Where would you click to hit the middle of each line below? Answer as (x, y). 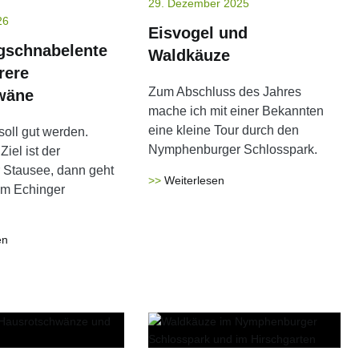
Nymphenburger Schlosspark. (233, 149)
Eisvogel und (198, 33)
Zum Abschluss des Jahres (225, 92)
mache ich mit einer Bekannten (236, 111)
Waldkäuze (190, 55)
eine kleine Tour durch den (224, 130)
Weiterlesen (195, 180)
